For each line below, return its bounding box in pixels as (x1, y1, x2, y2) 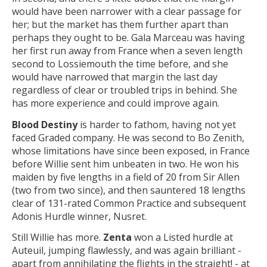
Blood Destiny (12, 117, 77, 131)
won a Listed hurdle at (132, 231, 233, 244)
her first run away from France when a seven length (12, 44, 243, 57)
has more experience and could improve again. (12, 96, 219, 110)
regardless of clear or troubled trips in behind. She (12, 83, 237, 97)
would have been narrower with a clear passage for (12, 4, 241, 18)
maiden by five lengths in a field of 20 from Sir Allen (12, 170, 240, 184)
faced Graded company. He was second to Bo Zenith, (12, 131, 244, 144)
